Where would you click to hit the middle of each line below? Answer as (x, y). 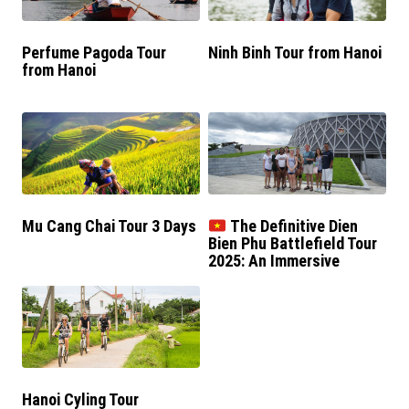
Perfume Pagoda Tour (94, 52)
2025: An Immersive (274, 261)
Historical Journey (271, 278)
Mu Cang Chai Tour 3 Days (109, 225)
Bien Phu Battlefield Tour (293, 244)
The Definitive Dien (292, 226)
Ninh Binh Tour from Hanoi (295, 52)
